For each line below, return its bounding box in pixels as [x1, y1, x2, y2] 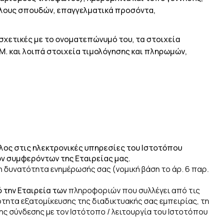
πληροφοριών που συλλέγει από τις [68, 185, 200, 196]
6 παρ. [185, 163, 209, 174]
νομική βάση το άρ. [116, 163, 184, 174]
